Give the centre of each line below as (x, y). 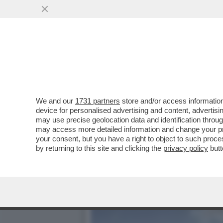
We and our (56, 101)
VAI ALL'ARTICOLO (141, 80)
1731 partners (98, 101)
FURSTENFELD (126, 60)
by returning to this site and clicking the (100, 148)
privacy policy (186, 148)
